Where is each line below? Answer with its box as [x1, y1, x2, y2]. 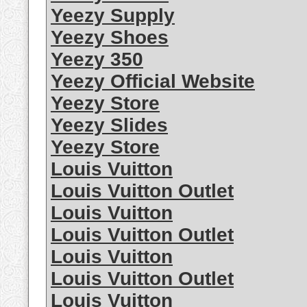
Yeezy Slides [51, 114, 168, 136]
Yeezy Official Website [51, 71, 255, 93]
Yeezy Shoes [51, 27, 169, 49]
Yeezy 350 [51, 49, 143, 71]
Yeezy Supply [51, 5, 175, 27]
